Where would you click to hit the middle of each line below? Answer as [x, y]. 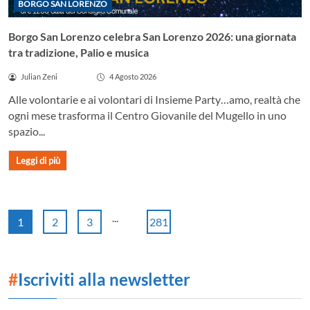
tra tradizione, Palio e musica [79, 53]
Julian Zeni [39, 77]
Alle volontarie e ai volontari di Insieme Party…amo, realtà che [154, 100]
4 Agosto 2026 [133, 77]
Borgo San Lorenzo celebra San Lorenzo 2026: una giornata [152, 37]
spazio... [27, 131]
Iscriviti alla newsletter [104, 279]
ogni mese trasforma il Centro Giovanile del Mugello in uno [147, 116]
